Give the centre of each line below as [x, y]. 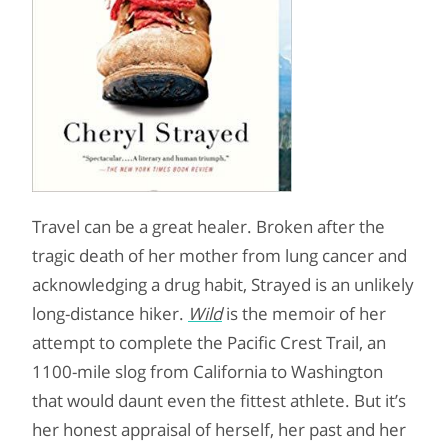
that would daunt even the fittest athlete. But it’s [219, 400]
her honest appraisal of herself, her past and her [219, 429]
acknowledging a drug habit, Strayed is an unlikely [223, 284]
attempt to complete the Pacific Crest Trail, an [209, 342]
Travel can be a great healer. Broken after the [208, 226]
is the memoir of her [304, 313]
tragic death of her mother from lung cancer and [219, 255]
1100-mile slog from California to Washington [207, 371]
